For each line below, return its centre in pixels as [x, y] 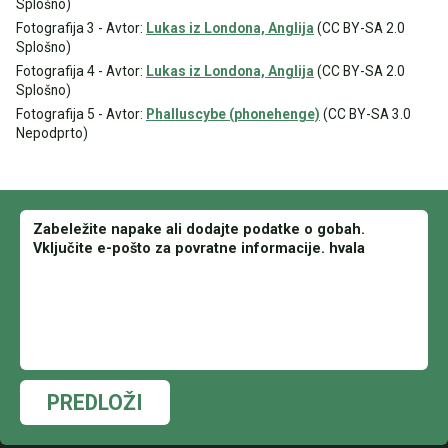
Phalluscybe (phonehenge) [233, 114]
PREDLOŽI [95, 402]
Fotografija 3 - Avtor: [81, 28]
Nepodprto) [52, 133]
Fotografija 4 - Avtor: [81, 71]
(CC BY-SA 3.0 [365, 114]
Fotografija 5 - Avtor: [81, 114]
